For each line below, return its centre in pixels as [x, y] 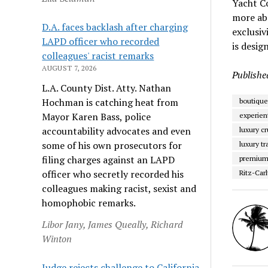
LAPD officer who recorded [101, 41]
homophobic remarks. [89, 202]
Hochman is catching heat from [110, 102]
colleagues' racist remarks [98, 55]
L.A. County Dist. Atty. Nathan [107, 88]
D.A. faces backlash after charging [115, 27]
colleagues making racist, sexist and [119, 188]
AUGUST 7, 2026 [69, 68]
